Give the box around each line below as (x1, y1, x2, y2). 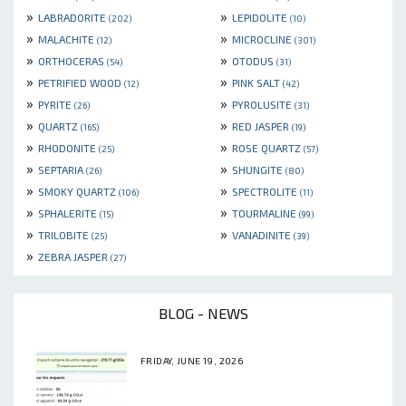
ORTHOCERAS (38, 54, 107, 68)
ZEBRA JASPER (38, 250, 111, 264)
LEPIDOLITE (232, 11, 290, 24)
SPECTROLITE (232, 185, 300, 198)
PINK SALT (232, 76, 283, 90)
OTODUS (232, 54, 276, 68)
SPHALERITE (38, 207, 100, 220)
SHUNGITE (232, 163, 285, 177)
